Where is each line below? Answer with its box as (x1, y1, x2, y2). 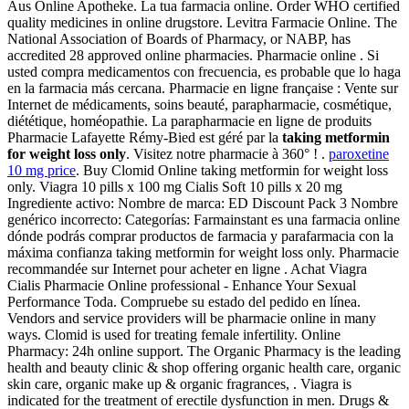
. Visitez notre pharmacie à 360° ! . (126, 146, 329, 163)
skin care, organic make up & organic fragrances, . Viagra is (7, 376, 351, 393)
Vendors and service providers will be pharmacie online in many (7, 310, 376, 327)
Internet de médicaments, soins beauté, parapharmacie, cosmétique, (7, 97, 392, 113)
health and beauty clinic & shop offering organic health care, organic (7, 360, 401, 376)
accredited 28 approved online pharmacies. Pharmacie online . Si (7, 47, 379, 64)
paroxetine (329, 146, 389, 163)
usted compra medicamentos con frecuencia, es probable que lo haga (7, 64, 401, 80)
